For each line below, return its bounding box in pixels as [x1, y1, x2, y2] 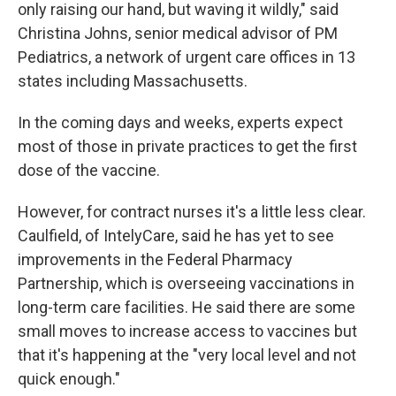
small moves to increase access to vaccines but [18, 322, 357, 341]
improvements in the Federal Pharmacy [18, 250, 293, 270]
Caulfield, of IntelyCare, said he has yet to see [18, 226, 334, 246]
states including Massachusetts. [18, 72, 247, 91]
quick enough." [18, 369, 120, 389]
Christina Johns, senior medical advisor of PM [18, 24, 338, 43]
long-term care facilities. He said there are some [18, 298, 355, 317]
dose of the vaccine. [18, 161, 160, 180]
